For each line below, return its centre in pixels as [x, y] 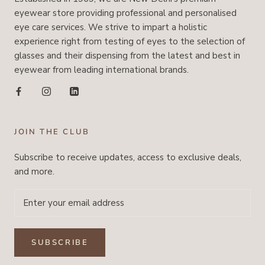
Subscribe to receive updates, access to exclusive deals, [128, 157]
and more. [34, 171]
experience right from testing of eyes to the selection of [130, 41]
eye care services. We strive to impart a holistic [111, 27]
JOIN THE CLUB [52, 132]
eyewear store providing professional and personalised [125, 13]
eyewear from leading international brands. [103, 70]
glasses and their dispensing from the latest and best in [127, 55]
